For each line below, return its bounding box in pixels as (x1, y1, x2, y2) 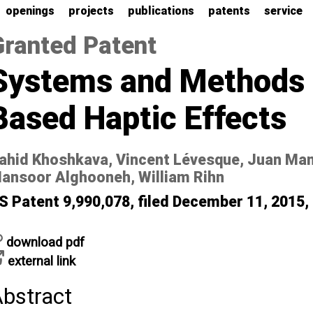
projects (68, 4, 114, 17)
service (264, 4, 303, 17)
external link (4, 254, 76, 269)
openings (6, 4, 54, 17)
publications (128, 4, 194, 17)
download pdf (3, 235, 85, 250)
